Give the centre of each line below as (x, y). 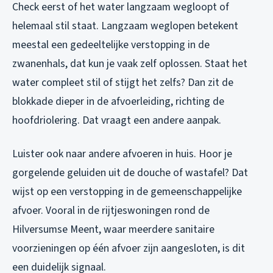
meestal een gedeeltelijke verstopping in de (111, 45)
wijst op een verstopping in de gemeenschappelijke (127, 192)
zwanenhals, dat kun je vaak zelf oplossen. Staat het (130, 64)
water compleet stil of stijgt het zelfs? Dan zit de (123, 83)
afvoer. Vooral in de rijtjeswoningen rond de (111, 211)
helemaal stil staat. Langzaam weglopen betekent (125, 26)
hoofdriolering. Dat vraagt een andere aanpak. (117, 121)
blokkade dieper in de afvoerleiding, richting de (118, 102)
